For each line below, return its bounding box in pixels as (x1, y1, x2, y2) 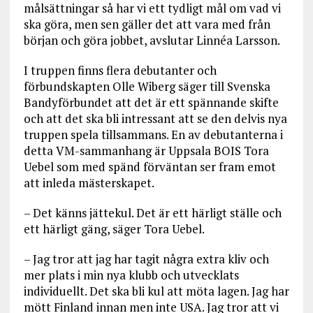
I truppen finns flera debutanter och (23, 62, 217, 79)
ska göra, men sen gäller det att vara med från (23, 16, 270, 33)
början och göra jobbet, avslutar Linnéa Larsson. (23, 32, 280, 49)
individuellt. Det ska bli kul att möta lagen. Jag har (23, 283, 289, 300)
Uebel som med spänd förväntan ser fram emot (23, 159, 276, 175)
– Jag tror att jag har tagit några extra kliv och (23, 251, 269, 268)
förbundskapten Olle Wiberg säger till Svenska (23, 78, 270, 95)
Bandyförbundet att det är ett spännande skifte (23, 94, 279, 111)
